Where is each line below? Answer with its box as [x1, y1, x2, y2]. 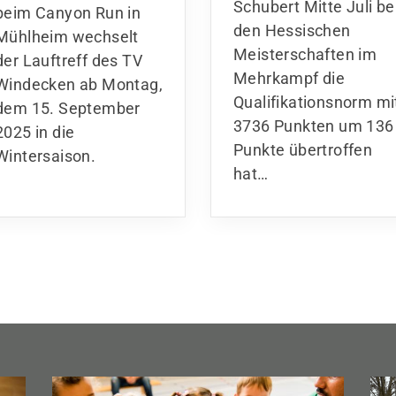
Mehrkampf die [233, 69, 346, 88]
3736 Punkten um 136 [233, 117, 394, 136]
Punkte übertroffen [233, 141, 373, 160]
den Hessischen [233, 21, 351, 41]
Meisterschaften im [233, 45, 377, 65]
